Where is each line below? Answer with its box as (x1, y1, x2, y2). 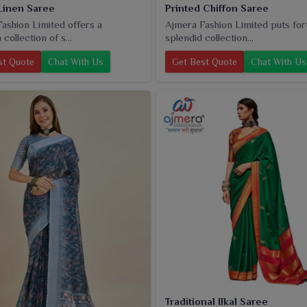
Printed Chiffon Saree (165, 2, 269, 14)
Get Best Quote (172, 56, 237, 68)
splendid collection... (165, 32, 254, 44)
